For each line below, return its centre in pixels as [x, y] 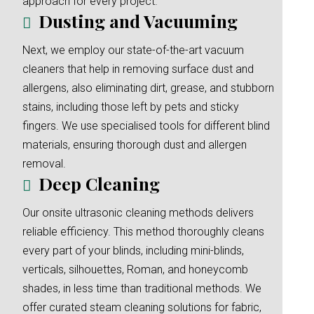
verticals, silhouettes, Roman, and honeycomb [135, 269]
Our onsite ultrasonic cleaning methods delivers [138, 213]
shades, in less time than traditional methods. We [142, 288]
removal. [44, 164]
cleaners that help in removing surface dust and [138, 69]
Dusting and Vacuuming [138, 21]
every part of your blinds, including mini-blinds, [133, 251]
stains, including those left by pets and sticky [131, 107]
